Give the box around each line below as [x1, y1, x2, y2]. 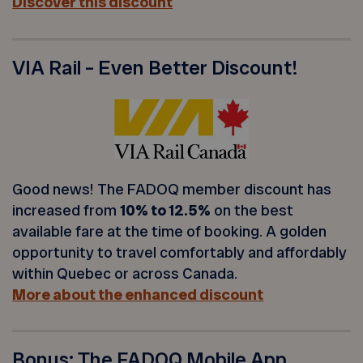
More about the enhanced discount [12, 284, 264, 305]
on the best [211, 200, 294, 221]
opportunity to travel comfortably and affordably [12, 242, 348, 263]
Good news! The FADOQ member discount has [12, 179, 332, 200]
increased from [12, 200, 121, 221]
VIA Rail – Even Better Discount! [12, 53, 299, 81]
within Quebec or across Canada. [12, 263, 238, 284]
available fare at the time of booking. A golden [12, 221, 327, 242]
